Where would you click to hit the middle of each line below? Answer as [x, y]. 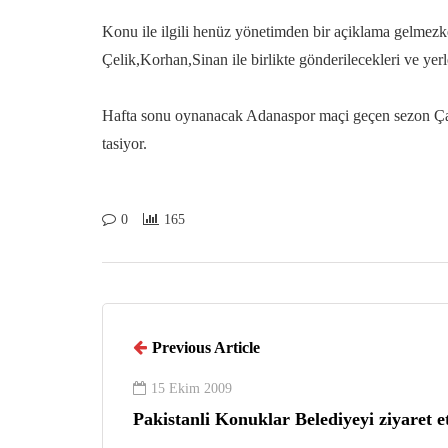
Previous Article [206, 347]
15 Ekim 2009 [191, 388]
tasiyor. [124, 143]
